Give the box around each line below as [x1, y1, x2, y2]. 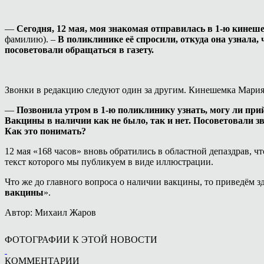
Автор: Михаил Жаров [5, 207, 96, 217]
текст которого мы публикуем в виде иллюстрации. [5, 156, 213, 167]
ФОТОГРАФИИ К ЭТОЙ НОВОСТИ [5, 234, 157, 245]
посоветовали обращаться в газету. [5, 44, 154, 55]
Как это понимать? [5, 126, 86, 136]
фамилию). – [5, 34, 58, 44]
